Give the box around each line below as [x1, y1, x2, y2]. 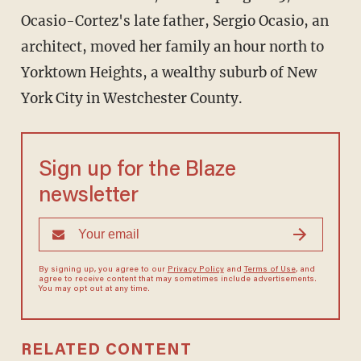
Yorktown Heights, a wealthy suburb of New [20, 64, 317, 82]
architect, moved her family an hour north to [20, 38, 324, 56]
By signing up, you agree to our [38, 266, 168, 275]
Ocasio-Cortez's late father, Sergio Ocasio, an [20, 12, 329, 31]
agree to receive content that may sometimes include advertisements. [38, 276, 317, 284]
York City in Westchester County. [20, 89, 243, 108]
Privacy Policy [167, 266, 224, 275]
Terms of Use [243, 266, 296, 275]
